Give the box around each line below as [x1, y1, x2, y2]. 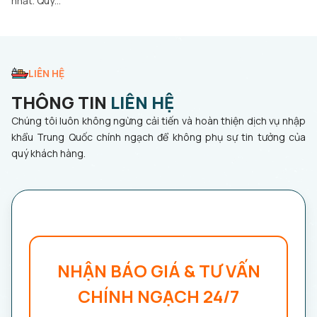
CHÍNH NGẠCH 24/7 [78, 284, 239, 308]
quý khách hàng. [11, 146, 86, 160]
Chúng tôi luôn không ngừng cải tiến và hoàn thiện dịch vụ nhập [11, 114, 306, 127]
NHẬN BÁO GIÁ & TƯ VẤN [57, 259, 260, 282]
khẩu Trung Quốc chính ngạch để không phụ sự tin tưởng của [11, 130, 306, 144]
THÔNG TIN [11, 91, 110, 114]
